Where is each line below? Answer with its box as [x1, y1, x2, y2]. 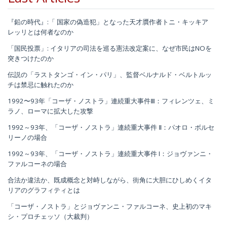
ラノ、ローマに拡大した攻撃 [8, 106, 93, 116]
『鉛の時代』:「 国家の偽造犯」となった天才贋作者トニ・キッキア [8, 17, 208, 27]
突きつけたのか [8, 54, 54, 63]
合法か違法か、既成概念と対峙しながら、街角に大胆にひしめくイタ [8, 175, 212, 185]
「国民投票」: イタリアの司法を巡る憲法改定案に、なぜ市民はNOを [8, 44, 212, 53]
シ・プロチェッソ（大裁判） [8, 212, 93, 221]
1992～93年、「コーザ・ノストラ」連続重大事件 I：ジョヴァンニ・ [8, 149, 213, 159]
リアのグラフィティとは [8, 185, 80, 195]
